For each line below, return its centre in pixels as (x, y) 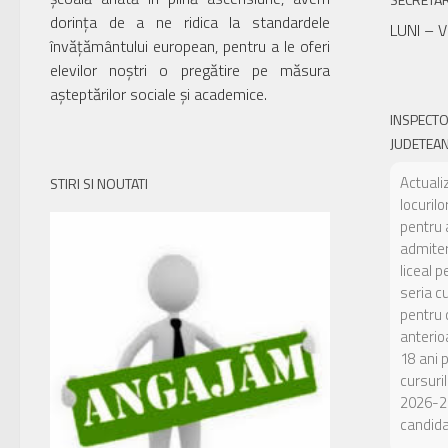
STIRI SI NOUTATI (99, 183)
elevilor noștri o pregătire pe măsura (190, 70)
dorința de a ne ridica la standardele (190, 22)
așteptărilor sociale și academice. (158, 94)
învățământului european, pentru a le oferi (190, 46)
